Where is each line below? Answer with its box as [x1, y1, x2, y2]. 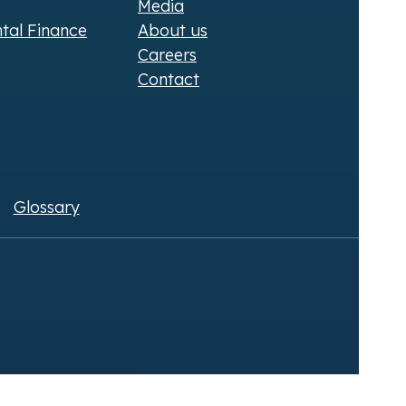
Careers [138, 43, 197, 65]
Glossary [13, 196, 80, 217]
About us [138, 19, 208, 41]
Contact [138, 68, 199, 90]
